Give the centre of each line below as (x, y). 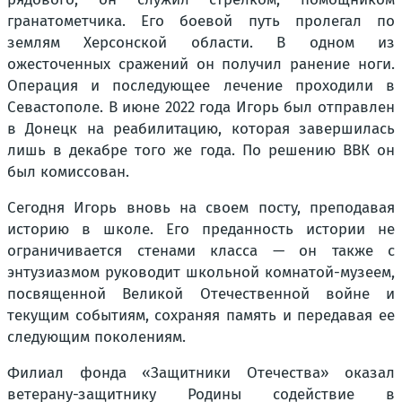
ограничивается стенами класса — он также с (201, 251)
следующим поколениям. (96, 337)
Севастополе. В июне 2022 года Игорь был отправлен (201, 108)
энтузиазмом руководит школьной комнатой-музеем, (201, 273)
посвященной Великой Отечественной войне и (201, 294)
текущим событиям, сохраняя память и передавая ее (201, 316)
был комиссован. (68, 172)
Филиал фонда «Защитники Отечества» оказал (201, 373)
